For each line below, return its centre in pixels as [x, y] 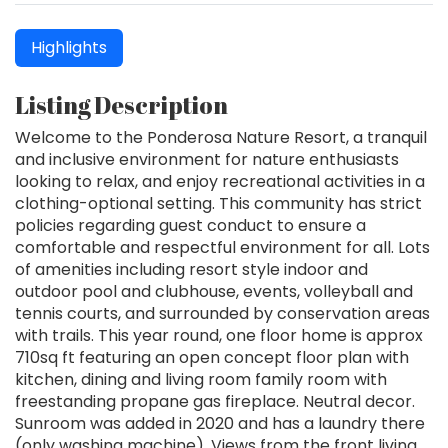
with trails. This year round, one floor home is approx [219, 336]
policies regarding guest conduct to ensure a [190, 226]
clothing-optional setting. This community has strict [218, 204]
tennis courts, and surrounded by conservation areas [222, 314]
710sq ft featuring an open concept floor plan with [212, 358]
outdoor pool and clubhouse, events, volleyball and [214, 292]
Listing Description [121, 105]
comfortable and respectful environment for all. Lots [222, 248]
